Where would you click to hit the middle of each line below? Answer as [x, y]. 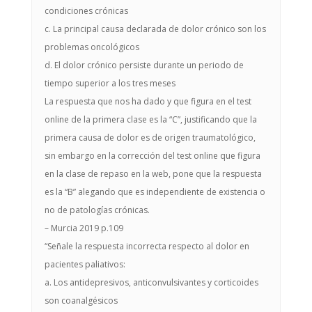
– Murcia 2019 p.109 [84, 228]
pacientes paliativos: [85, 264]
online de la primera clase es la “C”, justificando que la [150, 119]
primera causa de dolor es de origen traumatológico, [150, 138]
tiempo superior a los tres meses [110, 83]
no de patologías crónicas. [97, 210]
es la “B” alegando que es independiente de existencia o [155, 192]
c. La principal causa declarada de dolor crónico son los [155, 29]
